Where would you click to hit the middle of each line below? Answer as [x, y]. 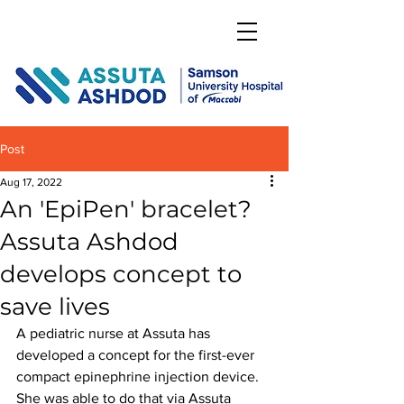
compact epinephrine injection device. [139, 376]
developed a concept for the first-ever [137, 355]
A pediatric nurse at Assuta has [115, 333]
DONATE [61, 36]
